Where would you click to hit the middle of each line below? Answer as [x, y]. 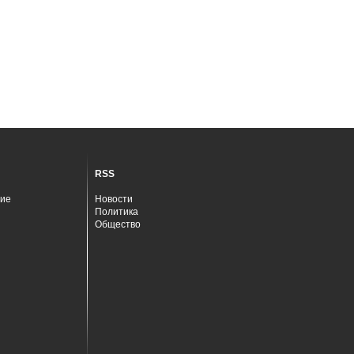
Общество [118, 224]
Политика [117, 212]
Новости [114, 199]
